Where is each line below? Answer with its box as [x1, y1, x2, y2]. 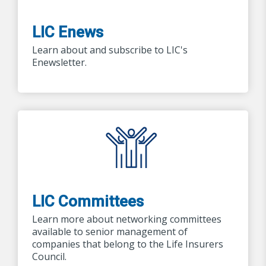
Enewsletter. [32, 55, 87, 69]
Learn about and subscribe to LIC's [32, 43, 188, 56]
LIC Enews [32, 23, 103, 41]
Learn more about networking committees [32, 212, 221, 226]
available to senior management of [32, 224, 188, 238]
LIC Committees [32, 192, 144, 210]
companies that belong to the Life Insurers [32, 237, 223, 251]
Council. [32, 249, 66, 263]
